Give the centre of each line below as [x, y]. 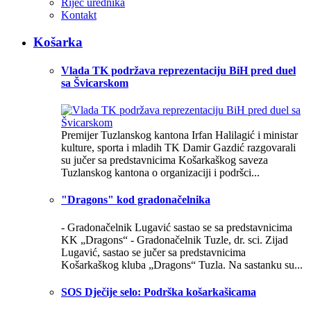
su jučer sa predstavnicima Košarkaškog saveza [165, 160]
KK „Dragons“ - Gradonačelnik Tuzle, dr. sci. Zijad [175, 239]
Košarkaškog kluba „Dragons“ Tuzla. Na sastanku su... [182, 264]
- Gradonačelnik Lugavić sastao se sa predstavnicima [177, 227]
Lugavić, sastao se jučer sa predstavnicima [153, 252]
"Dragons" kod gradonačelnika [136, 200]
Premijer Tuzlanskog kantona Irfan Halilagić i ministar [179, 135]
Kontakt [79, 15]
